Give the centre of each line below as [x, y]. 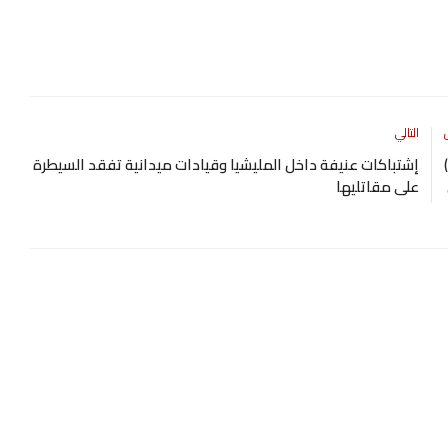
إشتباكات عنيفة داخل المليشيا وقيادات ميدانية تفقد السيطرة [225, 164]
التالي [406, 132]
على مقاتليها [375, 186]
